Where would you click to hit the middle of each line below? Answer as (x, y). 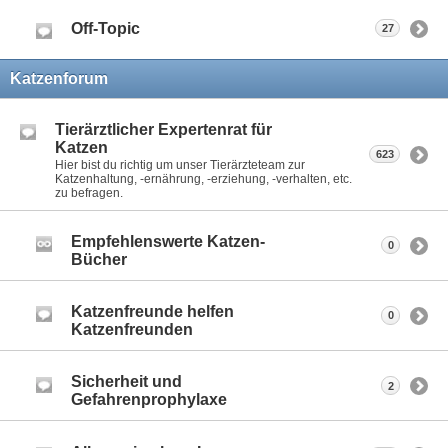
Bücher (99, 259)
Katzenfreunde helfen (152, 312)
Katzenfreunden (132, 330)
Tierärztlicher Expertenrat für (163, 129)
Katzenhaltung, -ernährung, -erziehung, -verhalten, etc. (203, 178)
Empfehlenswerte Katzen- (168, 241)
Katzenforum (59, 78)
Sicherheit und (126, 382)
